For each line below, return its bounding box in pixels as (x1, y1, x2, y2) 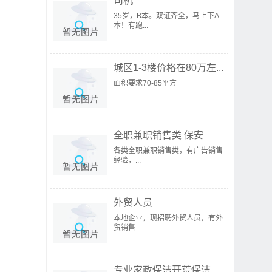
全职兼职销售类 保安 (114, 130, 203, 140)
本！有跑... (114, 21, 148, 30)
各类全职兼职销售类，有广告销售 (114, 146, 223, 155)
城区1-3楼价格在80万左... (114, 63, 223, 73)
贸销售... (114, 223, 141, 232)
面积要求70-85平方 (114, 79, 177, 87)
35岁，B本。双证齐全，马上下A (114, 12, 219, 20)
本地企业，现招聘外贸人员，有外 (114, 214, 223, 222)
